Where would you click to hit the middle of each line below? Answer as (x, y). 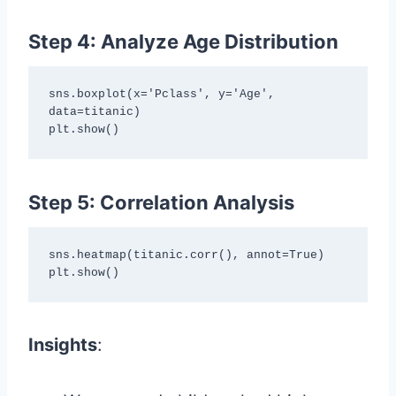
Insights (63, 344)
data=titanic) (94, 112)
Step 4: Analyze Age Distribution (183, 41)
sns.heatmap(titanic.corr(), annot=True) (186, 255)
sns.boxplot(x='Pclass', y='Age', (161, 94)
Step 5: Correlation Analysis (161, 202)
